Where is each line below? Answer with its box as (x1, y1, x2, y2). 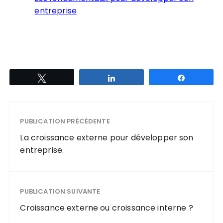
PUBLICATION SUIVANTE (20, 186, 101, 196)
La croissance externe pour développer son (20, 131, 194, 143)
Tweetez (52, 74, 78, 81)
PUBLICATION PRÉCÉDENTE (20, 116, 110, 126)
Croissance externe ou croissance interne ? (20, 202, 193, 214)
